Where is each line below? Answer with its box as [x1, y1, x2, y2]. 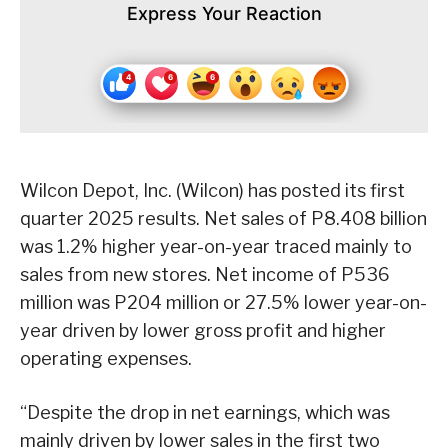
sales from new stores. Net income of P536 [20, 263, 390, 285]
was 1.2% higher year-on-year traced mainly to [20, 235, 412, 257]
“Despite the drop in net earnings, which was [20, 401, 390, 423]
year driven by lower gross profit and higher [20, 319, 386, 341]
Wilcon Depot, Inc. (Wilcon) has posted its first [20, 179, 405, 201]
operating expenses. [20, 347, 192, 369]
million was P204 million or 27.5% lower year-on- [20, 291, 427, 313]
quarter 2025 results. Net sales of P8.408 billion [20, 207, 427, 229]
